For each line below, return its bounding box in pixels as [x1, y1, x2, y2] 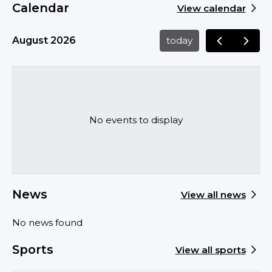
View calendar [177, 2, 246, 15]
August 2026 [12, 34, 76, 46]
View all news [180, 189, 246, 201]
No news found [12, 216, 83, 228]
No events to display [89, 114, 183, 126]
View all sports [175, 244, 246, 256]
